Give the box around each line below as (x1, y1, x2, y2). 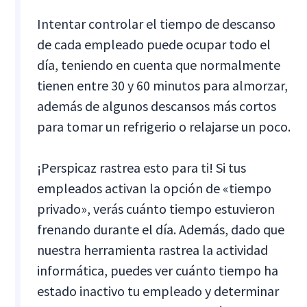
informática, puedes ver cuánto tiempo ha (37, 261, 279, 279)
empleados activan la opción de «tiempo (37, 179, 272, 197)
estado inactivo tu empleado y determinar (37, 282, 280, 299)
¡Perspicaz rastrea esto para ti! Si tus (37, 158, 247, 176)
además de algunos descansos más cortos (37, 97, 277, 114)
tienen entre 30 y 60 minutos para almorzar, (37, 76, 288, 94)
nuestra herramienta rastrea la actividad (37, 241, 269, 258)
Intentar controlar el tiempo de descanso (37, 14, 276, 32)
